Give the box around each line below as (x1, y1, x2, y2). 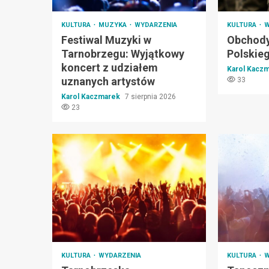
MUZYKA (98, 20, 128, 29)
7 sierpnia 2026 (125, 92, 176, 101)
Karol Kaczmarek (61, 92, 122, 101)
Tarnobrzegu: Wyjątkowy (61, 47, 184, 60)
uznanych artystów (61, 74, 155, 88)
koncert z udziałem (61, 61, 158, 74)
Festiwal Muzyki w (61, 33, 151, 46)
